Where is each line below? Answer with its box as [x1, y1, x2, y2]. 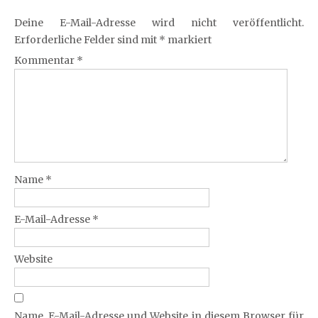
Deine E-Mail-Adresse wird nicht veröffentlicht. [14, 16, 304, 29]
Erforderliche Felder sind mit [14, 33, 159, 46]
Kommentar [14, 54, 77, 67]
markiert [165, 33, 212, 46]
